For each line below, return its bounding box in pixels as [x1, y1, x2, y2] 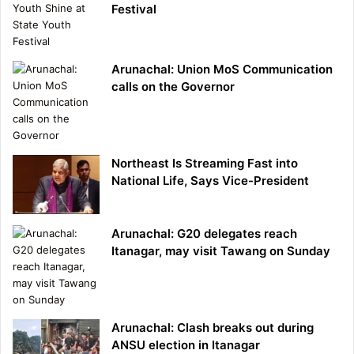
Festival [111, 2, 156, 17]
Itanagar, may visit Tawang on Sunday [111, 243, 330, 259]
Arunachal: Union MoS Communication [111, 62, 333, 77]
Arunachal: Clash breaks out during [111, 320, 314, 336]
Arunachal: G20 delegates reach [111, 226, 297, 242]
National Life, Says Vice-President [111, 173, 309, 189]
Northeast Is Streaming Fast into [111, 156, 298, 171]
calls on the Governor [111, 79, 235, 95]
